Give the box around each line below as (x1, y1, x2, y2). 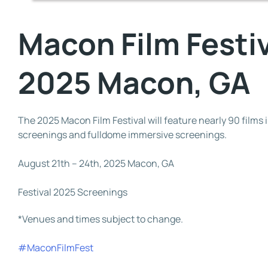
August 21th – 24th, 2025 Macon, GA (18, 157, 174, 170)
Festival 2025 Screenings (18, 185, 127, 199)
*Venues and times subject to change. (18, 212, 183, 226)
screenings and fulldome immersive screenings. (18, 128, 227, 142)
